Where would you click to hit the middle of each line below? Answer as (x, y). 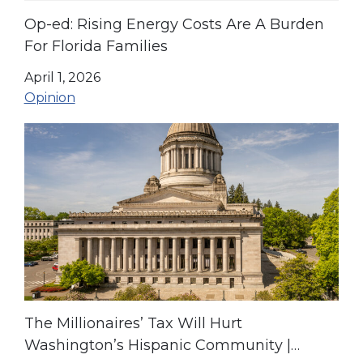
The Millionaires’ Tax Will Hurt (133, 324)
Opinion (49, 97)
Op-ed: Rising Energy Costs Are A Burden (174, 24)
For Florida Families (96, 46)
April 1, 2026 (62, 77)
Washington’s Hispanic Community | (157, 346)
